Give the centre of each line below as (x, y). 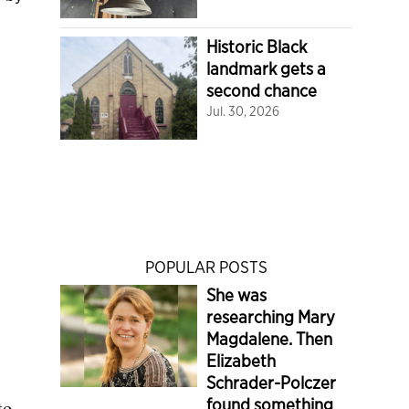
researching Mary (271, 317)
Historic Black (257, 47)
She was (236, 295)
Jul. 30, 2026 (243, 111)
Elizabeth (241, 361)
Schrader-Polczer (271, 383)
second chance (262, 91)
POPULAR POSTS (206, 267)
